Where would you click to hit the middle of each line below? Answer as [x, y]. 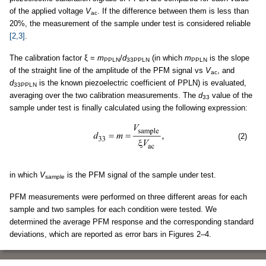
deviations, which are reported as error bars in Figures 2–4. [110, 234]
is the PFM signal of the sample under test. [140, 175]
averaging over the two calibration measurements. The [104, 95]
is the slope [228, 58]
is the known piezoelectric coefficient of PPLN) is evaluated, [142, 83]
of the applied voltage [47, 11]
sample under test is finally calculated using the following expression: [129, 107]
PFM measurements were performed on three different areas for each [128, 197]
